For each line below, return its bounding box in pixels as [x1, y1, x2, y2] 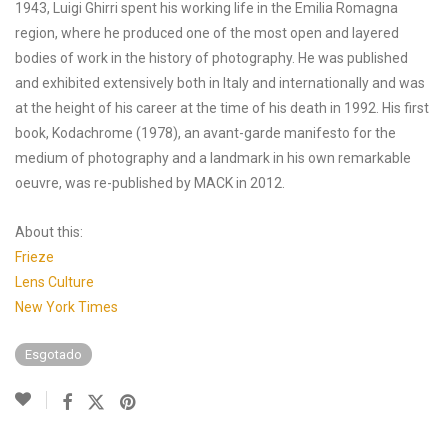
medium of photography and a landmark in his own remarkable [15, 150, 411, 166]
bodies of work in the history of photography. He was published [15, 50, 408, 66]
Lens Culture [15, 274, 94, 290]
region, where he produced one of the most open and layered [15, 25, 399, 41]
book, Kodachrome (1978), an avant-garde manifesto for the [15, 125, 396, 141]
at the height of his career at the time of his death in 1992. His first [15, 100, 429, 116]
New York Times [15, 299, 118, 315]
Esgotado [25, 347, 82, 362]
